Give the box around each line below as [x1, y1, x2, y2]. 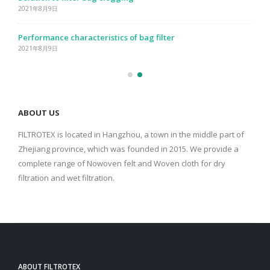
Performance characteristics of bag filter [18, 31, 175, 43]
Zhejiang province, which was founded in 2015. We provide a [18, 143, 239, 154]
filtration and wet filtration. [18, 172, 115, 183]
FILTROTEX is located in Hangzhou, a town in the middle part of [18, 128, 244, 140]
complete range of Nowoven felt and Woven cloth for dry [18, 157, 225, 169]
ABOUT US [18, 107, 60, 118]
